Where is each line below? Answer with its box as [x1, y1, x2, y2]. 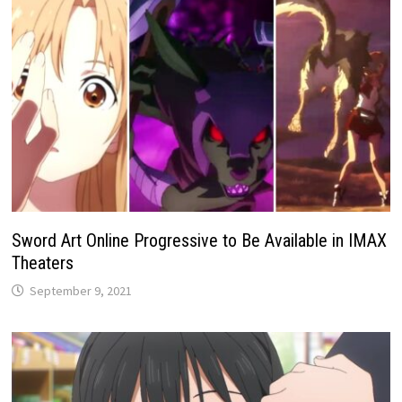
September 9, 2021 [30, 282, 133, 299]
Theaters [12, 251, 74, 274]
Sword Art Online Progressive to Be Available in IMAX [12, 229, 388, 251]
